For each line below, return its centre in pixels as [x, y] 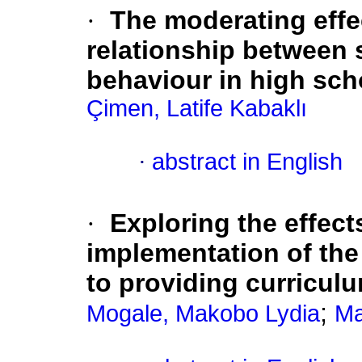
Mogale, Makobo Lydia [203, 314]
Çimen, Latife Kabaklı [197, 109]
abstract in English [247, 162]
